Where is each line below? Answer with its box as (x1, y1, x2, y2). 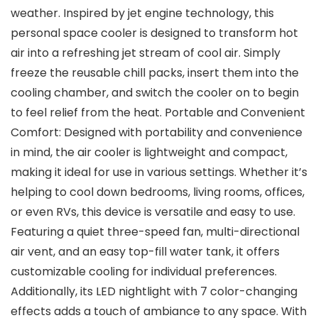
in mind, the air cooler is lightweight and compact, (11, 144, 287, 161)
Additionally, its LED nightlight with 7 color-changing (11, 283, 297, 300)
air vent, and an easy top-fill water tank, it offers (11, 243, 280, 261)
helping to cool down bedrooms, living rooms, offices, (11, 184, 305, 201)
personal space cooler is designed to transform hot (11, 25, 298, 42)
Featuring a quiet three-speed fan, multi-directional (11, 224, 300, 241)
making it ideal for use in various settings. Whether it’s (11, 164, 307, 181)
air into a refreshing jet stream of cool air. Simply (11, 45, 280, 62)
